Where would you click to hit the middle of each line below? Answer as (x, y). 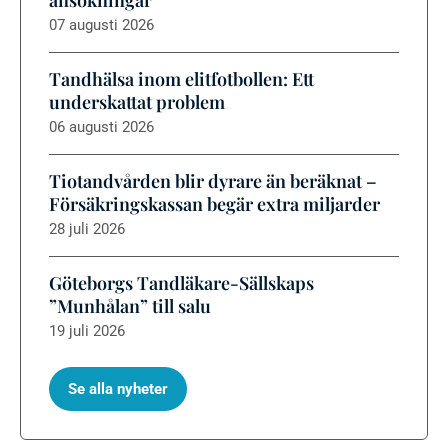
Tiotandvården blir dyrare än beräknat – (213, 181)
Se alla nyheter (118, 389)
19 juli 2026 (87, 331)
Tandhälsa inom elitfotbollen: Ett (181, 79)
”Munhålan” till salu (130, 306)
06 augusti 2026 (101, 127)
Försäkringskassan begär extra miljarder (214, 204)
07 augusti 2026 (101, 25)
